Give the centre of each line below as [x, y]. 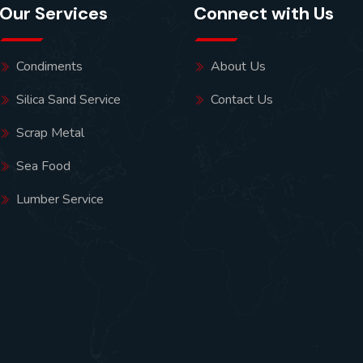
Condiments [50, 66]
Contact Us [242, 99]
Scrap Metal [51, 132]
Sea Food [44, 166]
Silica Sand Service [69, 99]
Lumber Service [60, 199]
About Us [239, 66]
